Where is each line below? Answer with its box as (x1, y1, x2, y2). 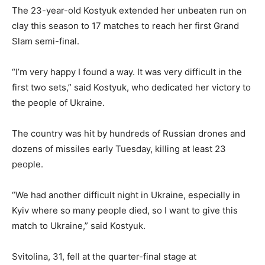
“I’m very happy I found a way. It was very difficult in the (12, 66, 242, 78)
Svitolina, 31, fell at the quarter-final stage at (12, 251, 196, 263)
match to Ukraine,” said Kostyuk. (12, 220, 146, 232)
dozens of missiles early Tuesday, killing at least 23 (12, 143, 226, 155)
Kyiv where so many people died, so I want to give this (12, 205, 238, 216)
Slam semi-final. (12, 35, 79, 47)
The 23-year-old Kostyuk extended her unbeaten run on (12, 5, 247, 17)
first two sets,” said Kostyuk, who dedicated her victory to (12, 82, 251, 93)
